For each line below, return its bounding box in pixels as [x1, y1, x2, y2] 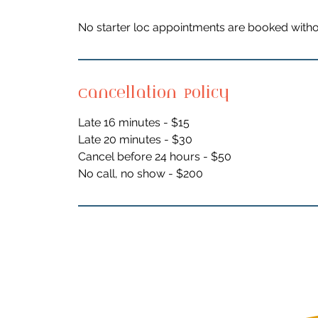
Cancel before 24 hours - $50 [78, 149, 232, 163]
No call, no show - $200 [78, 166, 204, 180]
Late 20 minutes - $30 [78, 132, 193, 146]
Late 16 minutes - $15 [78, 115, 190, 129]
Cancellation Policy [78, 83, 231, 102]
